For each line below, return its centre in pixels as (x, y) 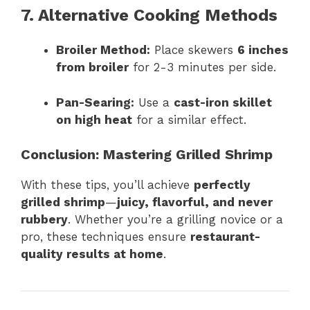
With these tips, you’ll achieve (107, 185)
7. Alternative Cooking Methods (149, 16)
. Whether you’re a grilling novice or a (175, 220)
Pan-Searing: (95, 102)
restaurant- (225, 237)
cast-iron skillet (223, 102)
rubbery (44, 220)
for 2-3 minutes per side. (202, 67)
